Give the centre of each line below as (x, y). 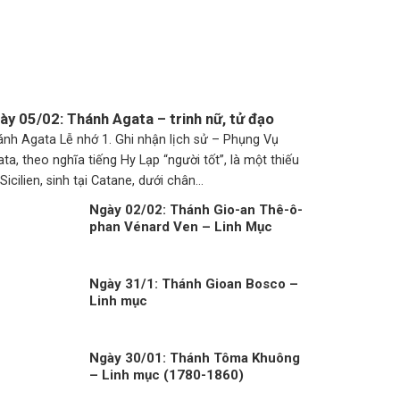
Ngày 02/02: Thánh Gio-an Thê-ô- (196, 209)
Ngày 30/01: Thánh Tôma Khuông (194, 358)
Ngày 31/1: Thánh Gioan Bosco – (193, 283)
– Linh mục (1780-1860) (166, 375)
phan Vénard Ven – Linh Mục (180, 226)
